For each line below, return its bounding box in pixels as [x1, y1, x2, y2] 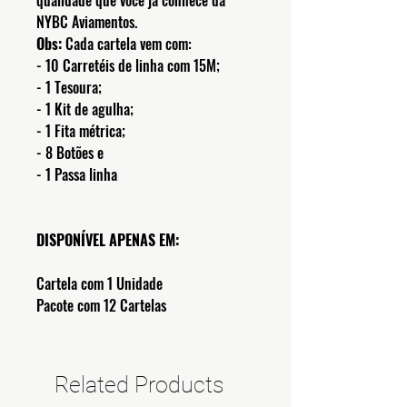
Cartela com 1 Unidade [36, 273, 163, 295]
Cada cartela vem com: [65, 33, 192, 55]
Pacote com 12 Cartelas [36, 294, 166, 317]
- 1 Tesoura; [36, 76, 102, 99]
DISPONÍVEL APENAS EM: [36, 229, 183, 252]
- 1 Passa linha [36, 164, 121, 186]
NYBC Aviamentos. [36, 11, 137, 34]
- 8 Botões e [36, 142, 104, 164]
